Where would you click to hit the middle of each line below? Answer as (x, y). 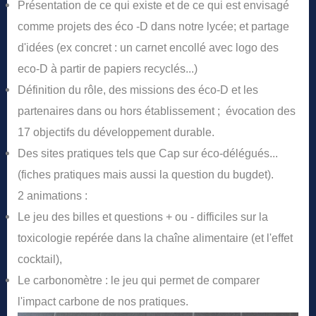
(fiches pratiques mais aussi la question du (125, 175)
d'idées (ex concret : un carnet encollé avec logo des (148, 48)
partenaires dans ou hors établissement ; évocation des (157, 111)
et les (243, 90)
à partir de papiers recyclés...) (123, 69)
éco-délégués (235, 154)
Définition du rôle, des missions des (108, 90)
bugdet (250, 175)
